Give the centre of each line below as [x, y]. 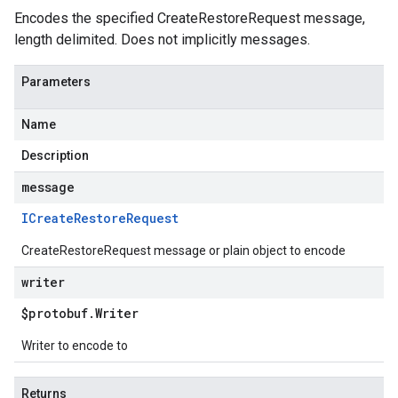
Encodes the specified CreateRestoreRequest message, [190, 18]
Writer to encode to [75, 346]
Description [55, 155]
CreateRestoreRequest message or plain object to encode [183, 251]
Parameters [56, 82]
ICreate [48, 218]
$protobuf [55, 313]
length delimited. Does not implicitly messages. [162, 40]
